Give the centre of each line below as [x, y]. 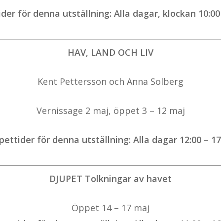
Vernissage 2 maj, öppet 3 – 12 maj [110, 111]
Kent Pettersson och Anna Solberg [110, 82]
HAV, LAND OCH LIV [110, 53]
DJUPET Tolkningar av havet [110, 179]
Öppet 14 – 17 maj [110, 208]
